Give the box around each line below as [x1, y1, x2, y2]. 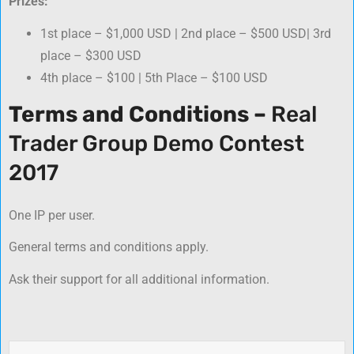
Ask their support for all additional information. [9, 272, 269, 288]
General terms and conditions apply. [9, 239, 209, 255]
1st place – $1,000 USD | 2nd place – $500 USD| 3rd [40, 25, 331, 41]
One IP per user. [9, 207, 95, 223]
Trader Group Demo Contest [9, 130, 304, 156]
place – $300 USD [40, 47, 141, 63]
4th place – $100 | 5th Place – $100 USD [40, 70, 268, 85]
